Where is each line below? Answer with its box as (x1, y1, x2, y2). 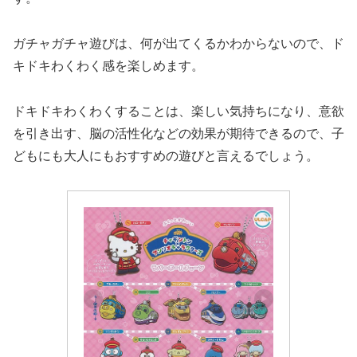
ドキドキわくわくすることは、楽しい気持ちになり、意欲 (13, 104, 344, 118)
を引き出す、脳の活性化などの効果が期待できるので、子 (13, 126, 344, 140)
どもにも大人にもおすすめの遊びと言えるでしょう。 (13, 148, 319, 163)
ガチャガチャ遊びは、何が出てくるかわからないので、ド (13, 36, 344, 50)
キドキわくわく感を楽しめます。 (13, 58, 204, 73)
